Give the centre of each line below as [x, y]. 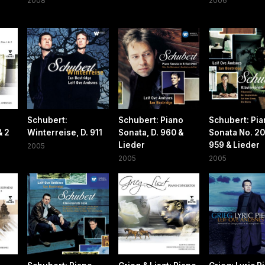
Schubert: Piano [151, 120]
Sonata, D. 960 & [151, 133]
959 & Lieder [234, 145]
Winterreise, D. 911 [65, 133]
